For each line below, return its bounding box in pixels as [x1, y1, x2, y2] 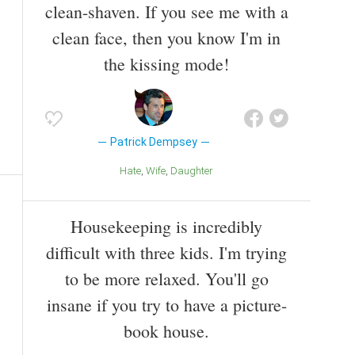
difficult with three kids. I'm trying [46, 241, 287, 265]
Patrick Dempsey [109, 135, 197, 148]
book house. [124, 319, 209, 343]
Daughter [177, 164, 213, 177]
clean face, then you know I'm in [52, 25, 281, 49]
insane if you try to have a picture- [46, 293, 287, 317]
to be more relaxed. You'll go [64, 267, 269, 291]
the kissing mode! [104, 52, 229, 75]
